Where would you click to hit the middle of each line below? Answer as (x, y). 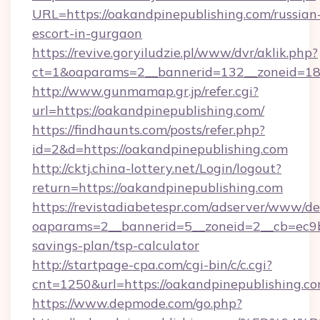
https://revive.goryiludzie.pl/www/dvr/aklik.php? (175, 52)
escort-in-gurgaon (87, 33)
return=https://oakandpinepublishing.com (157, 187)
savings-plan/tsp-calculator (116, 245)
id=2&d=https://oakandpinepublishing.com (160, 149)
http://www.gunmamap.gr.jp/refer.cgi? (145, 91)
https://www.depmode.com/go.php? (137, 303)
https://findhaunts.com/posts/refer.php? (149, 130)
